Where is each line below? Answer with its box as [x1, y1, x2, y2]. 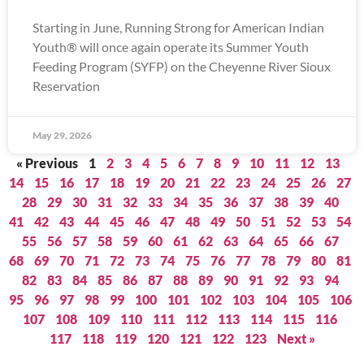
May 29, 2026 [32, 129, 92, 141]
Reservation [32, 78, 100, 93]
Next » [276, 331, 315, 346]
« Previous [16, 155, 78, 171]
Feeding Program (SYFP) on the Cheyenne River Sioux [32, 58, 331, 74]
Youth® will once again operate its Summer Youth [32, 39, 309, 54]
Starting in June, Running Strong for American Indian [32, 19, 324, 35]
